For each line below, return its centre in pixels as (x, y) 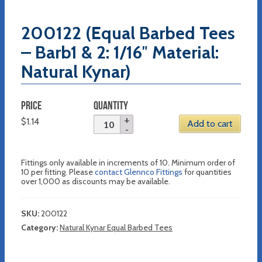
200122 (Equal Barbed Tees (128, 33)
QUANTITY (111, 105)
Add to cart (210, 123)
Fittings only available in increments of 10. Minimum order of (128, 163)
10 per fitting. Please (58, 172)
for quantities (207, 172)
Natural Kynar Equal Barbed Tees (116, 228)
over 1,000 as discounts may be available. (96, 182)
